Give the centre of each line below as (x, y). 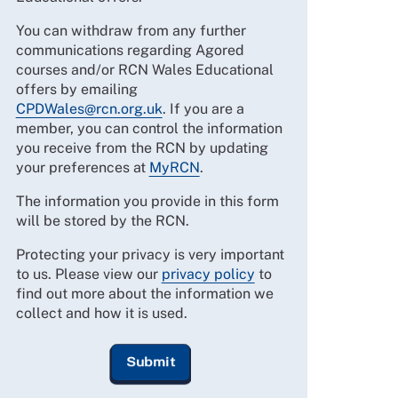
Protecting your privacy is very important (150, 255)
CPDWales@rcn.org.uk (89, 109)
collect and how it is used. (101, 314)
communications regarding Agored (130, 51)
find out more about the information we (144, 294)
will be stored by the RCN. (102, 221)
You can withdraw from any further (131, 31)
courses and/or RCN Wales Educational (144, 70)
